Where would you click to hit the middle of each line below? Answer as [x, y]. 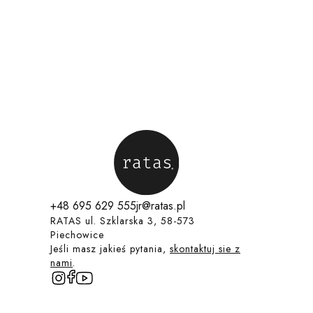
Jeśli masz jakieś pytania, [110, 249]
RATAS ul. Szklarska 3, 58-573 [123, 221]
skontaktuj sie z [205, 249]
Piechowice [77, 235]
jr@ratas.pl [161, 206]
